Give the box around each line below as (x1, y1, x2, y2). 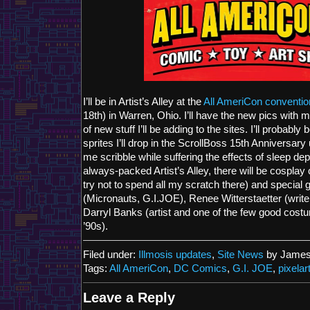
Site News (217, 249, 264, 260)
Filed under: (83, 249, 138, 260)
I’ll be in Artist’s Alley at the (83, 96, 203, 107)
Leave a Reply (83, 290, 175, 305)
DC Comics (174, 263, 227, 274)
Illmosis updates (138, 249, 212, 260)
